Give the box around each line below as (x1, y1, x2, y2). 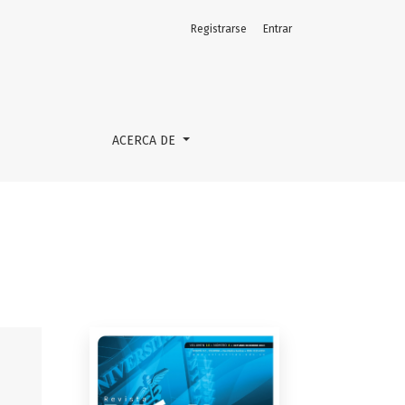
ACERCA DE (112, 133, 180, 148)
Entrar (263, 23, 292, 35)
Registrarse (191, 23, 247, 35)
